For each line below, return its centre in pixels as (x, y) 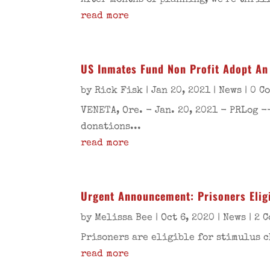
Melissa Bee (124, 218)
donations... (111, 127)
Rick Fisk (119, 91)
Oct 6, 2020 (188, 218)
